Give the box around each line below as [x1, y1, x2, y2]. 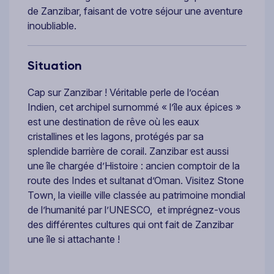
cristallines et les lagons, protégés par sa [28, 130, 204, 143]
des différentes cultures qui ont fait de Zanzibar [28, 218, 234, 231]
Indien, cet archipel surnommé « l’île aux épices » [28, 100, 241, 113]
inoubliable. [28, 19, 76, 32]
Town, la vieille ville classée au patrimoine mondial [28, 188, 245, 201]
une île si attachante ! [28, 232, 120, 245]
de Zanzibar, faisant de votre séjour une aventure [28, 4, 243, 17]
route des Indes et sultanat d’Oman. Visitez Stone [28, 174, 244, 187]
